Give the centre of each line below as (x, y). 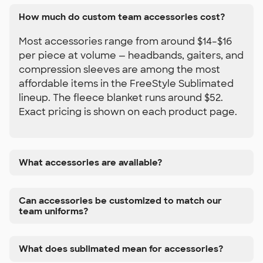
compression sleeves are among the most (119, 69)
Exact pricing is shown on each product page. (128, 112)
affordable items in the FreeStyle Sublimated (126, 83)
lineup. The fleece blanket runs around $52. (121, 97)
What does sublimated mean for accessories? (121, 249)
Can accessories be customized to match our (120, 200)
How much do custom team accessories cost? (122, 17)
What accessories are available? (90, 163)
